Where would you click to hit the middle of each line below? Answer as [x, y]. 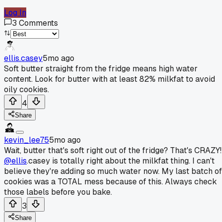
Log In [15, 12]
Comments [38, 23]
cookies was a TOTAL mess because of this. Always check [111, 181]
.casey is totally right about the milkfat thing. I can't [121, 161]
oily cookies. [27, 89]
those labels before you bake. [58, 192]
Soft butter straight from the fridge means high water [101, 68]
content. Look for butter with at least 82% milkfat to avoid [110, 79]
